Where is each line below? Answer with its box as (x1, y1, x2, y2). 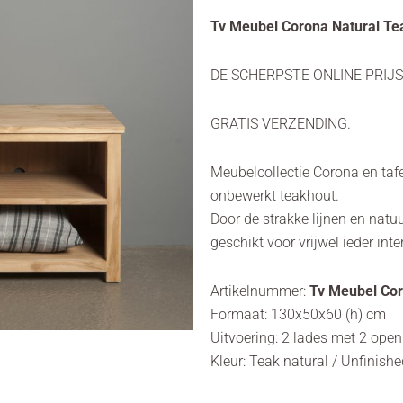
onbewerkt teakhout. (210, 186, 339, 204)
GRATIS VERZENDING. (210, 114, 351, 132)
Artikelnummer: (210, 282, 309, 300)
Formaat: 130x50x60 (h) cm (210, 305, 386, 323)
